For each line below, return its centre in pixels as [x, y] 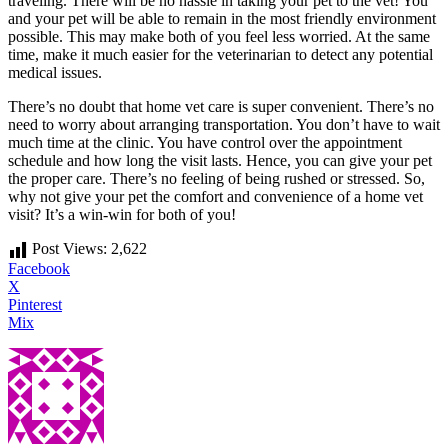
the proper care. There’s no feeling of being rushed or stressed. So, [216, 178]
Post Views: [69, 248]
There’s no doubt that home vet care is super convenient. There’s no [221, 106]
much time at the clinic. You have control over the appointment [205, 142]
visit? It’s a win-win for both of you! [122, 214]
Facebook [39, 268]
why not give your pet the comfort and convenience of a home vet [215, 196]
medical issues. [55, 72]
